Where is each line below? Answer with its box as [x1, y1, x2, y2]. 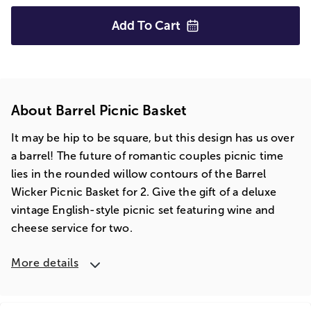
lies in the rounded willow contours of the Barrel [11, 168, 266, 180]
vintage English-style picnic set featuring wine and [11, 204, 276, 216]
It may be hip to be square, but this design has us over [11, 132, 294, 144]
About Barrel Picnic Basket [11, 103, 187, 118]
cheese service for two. [11, 222, 133, 234]
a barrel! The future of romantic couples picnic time [11, 150, 284, 162]
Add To [112, 19, 155, 33]
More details [11, 257, 78, 269]
